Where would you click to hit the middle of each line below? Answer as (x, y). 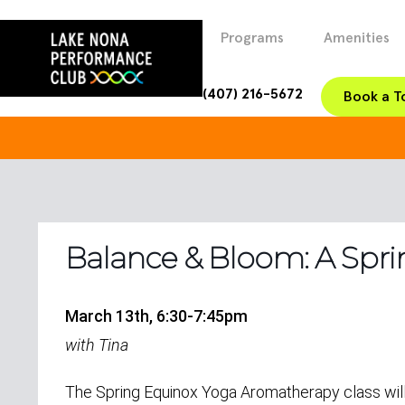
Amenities (357, 38)
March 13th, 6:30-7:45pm (156, 316)
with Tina (97, 345)
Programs (252, 38)
